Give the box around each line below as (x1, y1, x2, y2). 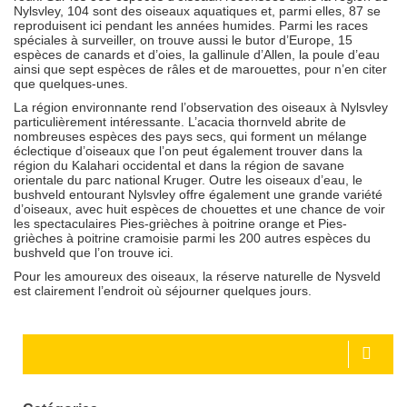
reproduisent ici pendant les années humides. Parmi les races (14, 17, 368, 33)
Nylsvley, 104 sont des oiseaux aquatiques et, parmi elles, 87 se (14, 3, 381, 18)
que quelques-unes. (14, 75, 128, 91)
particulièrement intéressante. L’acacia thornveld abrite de (14, 114, 346, 129)
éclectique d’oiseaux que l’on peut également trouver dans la (14, 143, 362, 158)
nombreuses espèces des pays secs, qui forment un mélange (14, 128, 367, 144)
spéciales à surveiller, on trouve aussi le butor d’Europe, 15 (14, 32, 352, 47)
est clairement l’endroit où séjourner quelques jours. (14, 283, 312, 298)
